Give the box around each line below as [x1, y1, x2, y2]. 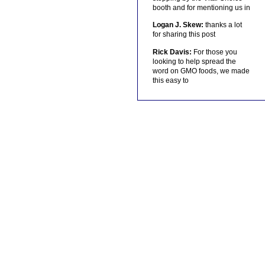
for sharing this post [152, 30, 215, 39]
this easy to [152, 76, 189, 85]
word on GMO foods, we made [152, 66, 250, 75]
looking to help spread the [152, 57, 236, 66]
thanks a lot [203, 21, 242, 30]
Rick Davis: [152, 47, 192, 56]
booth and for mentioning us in [152, 3, 250, 12]
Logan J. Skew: [152, 21, 203, 30]
